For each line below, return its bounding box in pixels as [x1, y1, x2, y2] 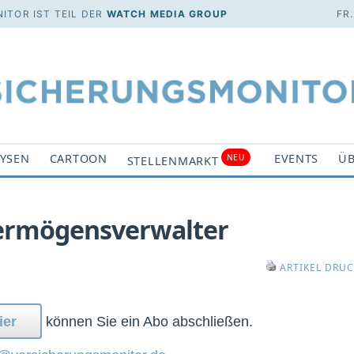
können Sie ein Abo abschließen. [42, 313, 253, 330]
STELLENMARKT [126, 153, 219, 168]
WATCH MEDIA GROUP [106, 8, 228, 20]
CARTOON [49, 151, 107, 166]
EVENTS [273, 151, 319, 166]
